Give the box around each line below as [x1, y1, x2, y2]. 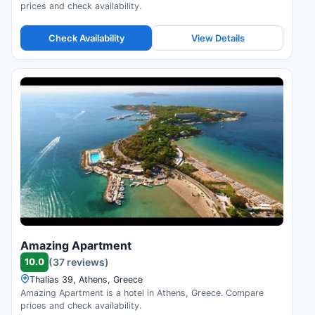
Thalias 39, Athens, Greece [30, 274, 143, 285]
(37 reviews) [49, 256, 109, 269]
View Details [191, 32, 245, 44]
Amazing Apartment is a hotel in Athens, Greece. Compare [20, 287, 264, 298]
